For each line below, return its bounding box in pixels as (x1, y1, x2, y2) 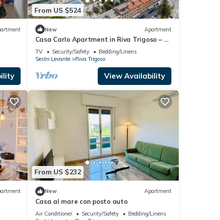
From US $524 (34, 5, 81, 15)
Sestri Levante (35, 55, 70, 63)
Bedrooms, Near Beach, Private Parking (35, 44, 161, 53)
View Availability (104, 71, 165, 81)
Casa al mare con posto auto (35, 197, 128, 205)
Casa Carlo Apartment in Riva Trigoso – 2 (35, 35, 168, 44)
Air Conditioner (35, 210, 72, 217)
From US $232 (34, 167, 81, 177)
